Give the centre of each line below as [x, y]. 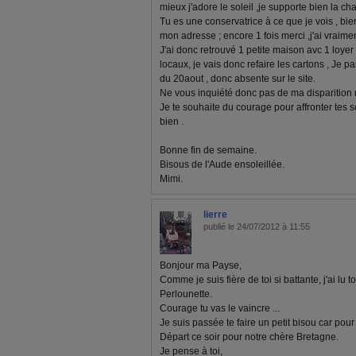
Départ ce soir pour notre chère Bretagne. [249, 337]
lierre [215, 215]
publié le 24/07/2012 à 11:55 [257, 226]
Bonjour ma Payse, [201, 265]
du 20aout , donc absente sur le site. [238, 79]
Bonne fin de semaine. [208, 150]
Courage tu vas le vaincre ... [220, 308]
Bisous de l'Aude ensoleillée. [222, 164]
